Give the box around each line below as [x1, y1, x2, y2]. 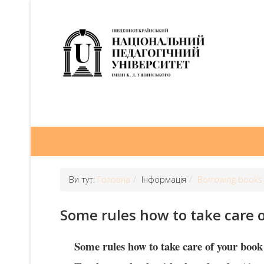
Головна [97, 173, 130, 185]
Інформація [141, 173, 186, 185]
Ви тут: [69, 173, 97, 185]
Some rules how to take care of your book [74, 237, 263, 254]
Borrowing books [197, 173, 262, 185]
